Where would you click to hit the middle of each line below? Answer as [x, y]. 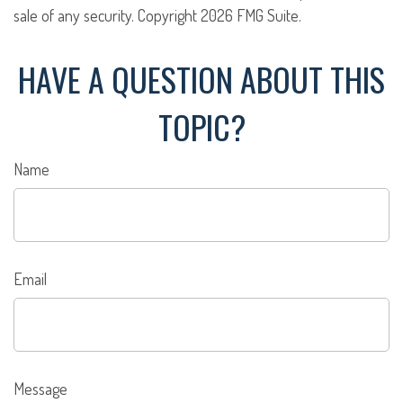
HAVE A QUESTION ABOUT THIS [201, 79]
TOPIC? [201, 126]
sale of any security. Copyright [107, 15]
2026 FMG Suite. [251, 15]
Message [40, 389]
